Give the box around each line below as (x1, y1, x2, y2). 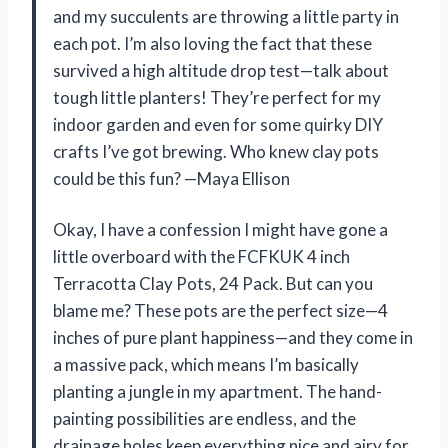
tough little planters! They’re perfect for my (53, 86, 381, 108)
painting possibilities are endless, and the (53, 407, 356, 429)
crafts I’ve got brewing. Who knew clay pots (53, 140, 379, 162)
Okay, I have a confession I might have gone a (53, 218, 388, 240)
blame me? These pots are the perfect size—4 (53, 299, 388, 321)
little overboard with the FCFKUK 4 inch (53, 245, 350, 267)
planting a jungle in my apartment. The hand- (53, 380, 382, 402)
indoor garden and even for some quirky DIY (53, 113, 383, 135)
